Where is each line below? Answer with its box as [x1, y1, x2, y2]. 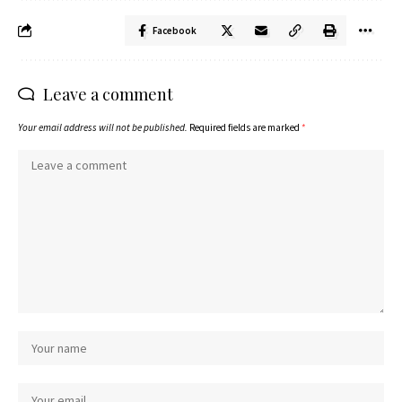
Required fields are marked [189, 120, 301, 134]
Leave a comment [43, 83, 173, 105]
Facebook [153, 23, 197, 37]
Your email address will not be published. [18, 120, 188, 134]
